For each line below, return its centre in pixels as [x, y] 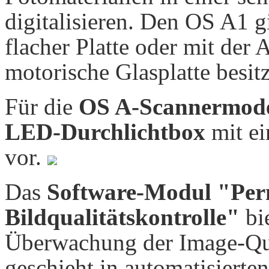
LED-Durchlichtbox [105, 131]
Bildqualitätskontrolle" [122, 217]
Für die [42, 106]
